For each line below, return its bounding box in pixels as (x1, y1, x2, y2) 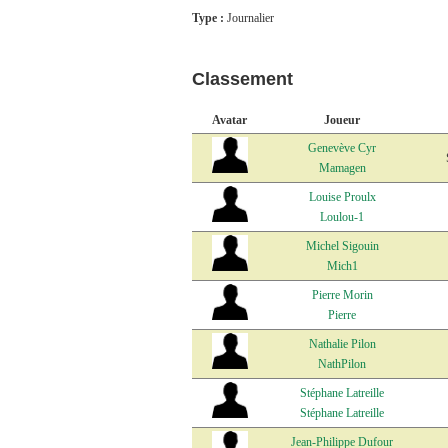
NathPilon (318, 357, 366, 372)
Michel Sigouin (305, 239, 379, 254)
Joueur (324, 113, 360, 128)
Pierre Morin (311, 288, 373, 303)
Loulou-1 (320, 210, 364, 225)
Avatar (212, 113, 247, 128)
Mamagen (318, 161, 366, 176)
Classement (192, 69, 293, 90)
